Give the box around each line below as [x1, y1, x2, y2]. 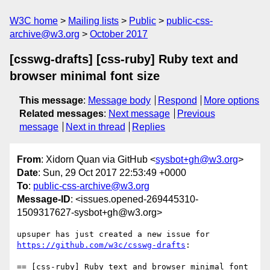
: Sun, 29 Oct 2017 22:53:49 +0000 [38, 168, 186, 178]
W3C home [10, 16, 58, 26]
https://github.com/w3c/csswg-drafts [17, 240, 186, 250]
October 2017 [90, 29, 148, 39]
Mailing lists [68, 16, 119, 26]
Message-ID [17, 194, 71, 205]
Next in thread [65, 122, 125, 132]
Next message [108, 108, 170, 119]
